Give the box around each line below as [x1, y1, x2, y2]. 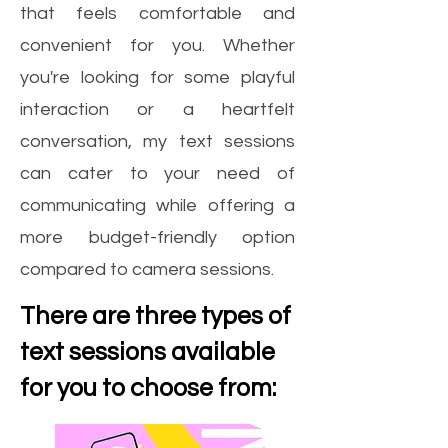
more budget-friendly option [20, 228, 295, 247]
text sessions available [20, 339, 275, 365]
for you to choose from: [20, 375, 276, 401]
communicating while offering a [20, 196, 295, 215]
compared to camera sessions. [20, 260, 274, 279]
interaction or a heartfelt [20, 100, 295, 119]
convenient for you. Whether [20, 36, 295, 55]
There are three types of [20, 303, 291, 329]
